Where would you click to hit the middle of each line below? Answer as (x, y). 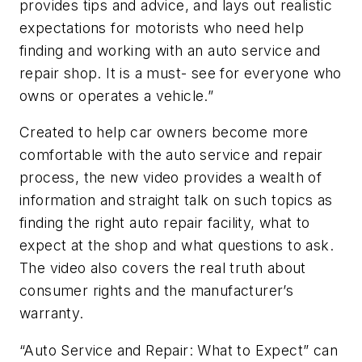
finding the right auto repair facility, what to (165, 223)
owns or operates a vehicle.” (117, 95)
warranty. (52, 314)
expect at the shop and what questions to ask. (177, 246)
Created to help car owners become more (164, 133)
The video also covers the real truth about (163, 268)
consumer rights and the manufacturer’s (157, 291)
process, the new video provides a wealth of (171, 178)
